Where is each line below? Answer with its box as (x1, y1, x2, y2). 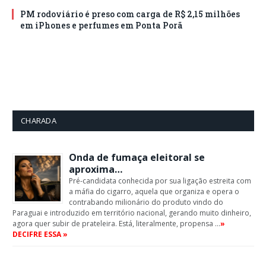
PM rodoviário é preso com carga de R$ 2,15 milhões (20, 8, 240, 20)
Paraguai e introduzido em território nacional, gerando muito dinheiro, (12, 207, 251, 218)
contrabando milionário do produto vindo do (69, 197, 223, 207)
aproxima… (69, 162, 122, 176)
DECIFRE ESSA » (12, 229, 68, 239)
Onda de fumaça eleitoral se (69, 150, 205, 164)
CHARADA (21, 115, 56, 126)
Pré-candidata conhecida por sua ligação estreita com (69, 175, 251, 186)
